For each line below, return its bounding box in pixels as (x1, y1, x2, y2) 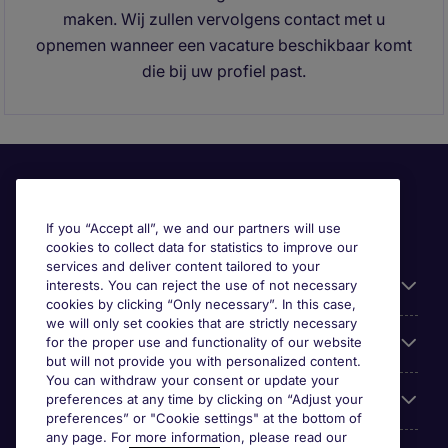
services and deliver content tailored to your (46, 258, 320, 274)
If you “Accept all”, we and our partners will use (46, 220, 341, 236)
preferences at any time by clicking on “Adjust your (46, 391, 363, 407)
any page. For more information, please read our (46, 429, 347, 445)
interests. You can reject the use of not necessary (46, 277, 357, 293)
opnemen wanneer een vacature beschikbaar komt (36, 35, 412, 55)
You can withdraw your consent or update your (46, 372, 339, 388)
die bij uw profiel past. (142, 61, 306, 81)
